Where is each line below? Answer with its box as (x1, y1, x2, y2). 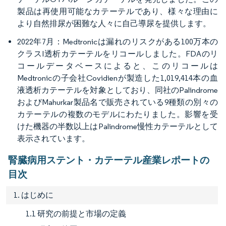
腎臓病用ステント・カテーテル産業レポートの (8, 153, 209, 166)
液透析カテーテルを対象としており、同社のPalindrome (17, 85, 218, 95)
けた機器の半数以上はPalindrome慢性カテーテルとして (17, 121, 218, 131)
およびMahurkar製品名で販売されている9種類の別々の (17, 97, 218, 107)
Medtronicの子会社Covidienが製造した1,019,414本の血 (17, 73, 218, 83)
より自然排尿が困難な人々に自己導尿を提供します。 (17, 18, 211, 28)
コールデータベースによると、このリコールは (17, 61, 218, 71)
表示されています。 (17, 133, 90, 143)
